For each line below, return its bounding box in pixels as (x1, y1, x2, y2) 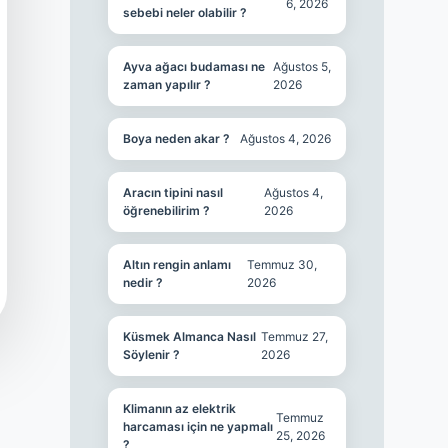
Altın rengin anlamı (122, 257, 231, 272)
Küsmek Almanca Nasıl (122, 329, 256, 344)
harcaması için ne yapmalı (122, 419, 273, 434)
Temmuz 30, (247, 257, 318, 272)
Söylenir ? (122, 347, 180, 362)
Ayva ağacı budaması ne (122, 59, 265, 74)
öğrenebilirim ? (122, 203, 210, 218)
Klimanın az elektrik (122, 401, 236, 416)
